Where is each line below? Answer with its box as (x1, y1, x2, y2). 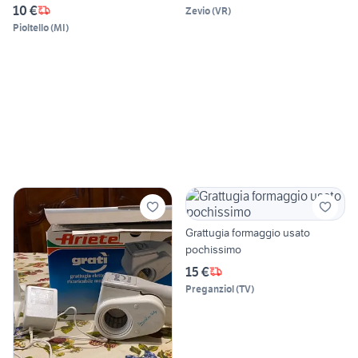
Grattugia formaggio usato (185, 225, 310, 240)
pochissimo (185, 241, 241, 257)
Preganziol (185, 282, 234, 295)
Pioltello (13, 21, 49, 34)
